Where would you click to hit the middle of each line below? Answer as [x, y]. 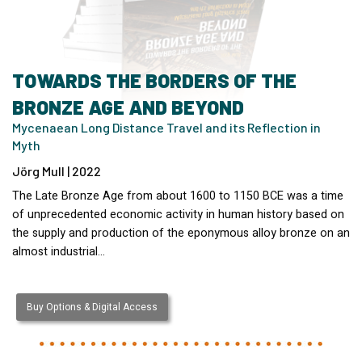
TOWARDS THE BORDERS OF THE [154, 80]
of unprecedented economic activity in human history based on [178, 214]
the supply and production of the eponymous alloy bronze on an [181, 233]
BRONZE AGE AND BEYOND [128, 107]
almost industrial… [59, 251]
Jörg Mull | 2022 [57, 170]
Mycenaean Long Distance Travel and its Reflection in [166, 127]
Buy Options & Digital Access [92, 307]
